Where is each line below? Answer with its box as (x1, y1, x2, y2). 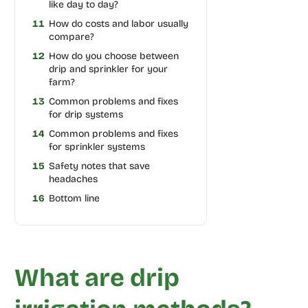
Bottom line (48, 192, 100, 204)
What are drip (14, 263, 179, 293)
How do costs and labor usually (48, 17, 188, 30)
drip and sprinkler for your (48, 63, 168, 75)
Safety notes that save (48, 159, 150, 172)
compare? (48, 30, 94, 43)
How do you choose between (48, 49, 179, 62)
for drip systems (48, 108, 123, 120)
